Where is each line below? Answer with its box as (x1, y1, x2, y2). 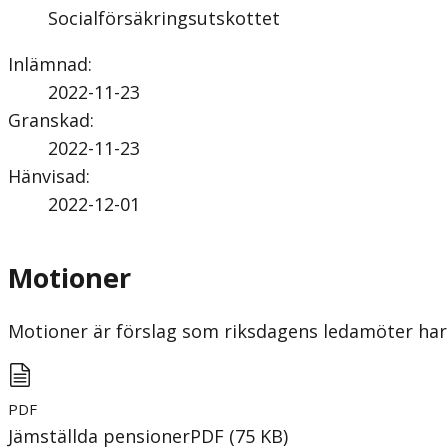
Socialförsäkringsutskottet (48, 5, 280, 30)
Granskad (8, 107, 90, 132)
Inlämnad (8, 51, 88, 76)
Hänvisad (8, 163, 86, 188)
